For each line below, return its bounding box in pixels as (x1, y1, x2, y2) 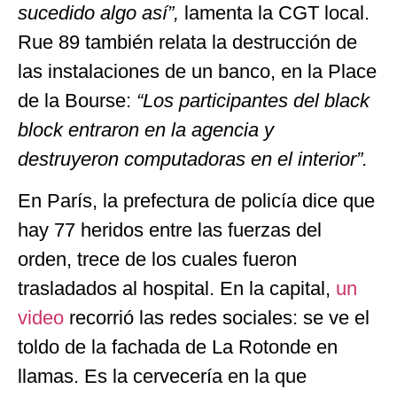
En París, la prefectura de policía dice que (18, 190, 375, 213)
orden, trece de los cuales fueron (18, 248, 297, 271)
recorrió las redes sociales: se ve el (69, 307, 370, 330)
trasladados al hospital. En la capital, (18, 277, 336, 300)
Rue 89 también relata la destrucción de (18, 30, 357, 53)
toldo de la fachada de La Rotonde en (18, 336, 338, 359)
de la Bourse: (18, 89, 136, 112)
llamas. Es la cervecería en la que (18, 365, 307, 388)
